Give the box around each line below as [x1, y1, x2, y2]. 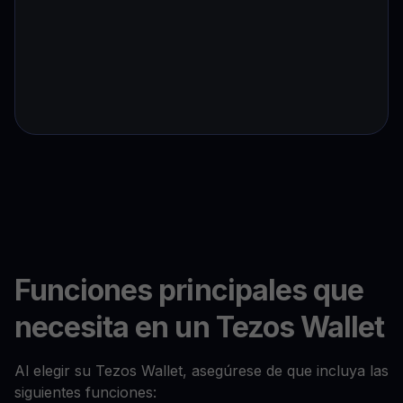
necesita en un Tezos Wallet [14, 309, 385, 345]
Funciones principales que [14, 273, 364, 309]
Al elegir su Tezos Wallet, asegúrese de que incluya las [14, 362, 389, 381]
